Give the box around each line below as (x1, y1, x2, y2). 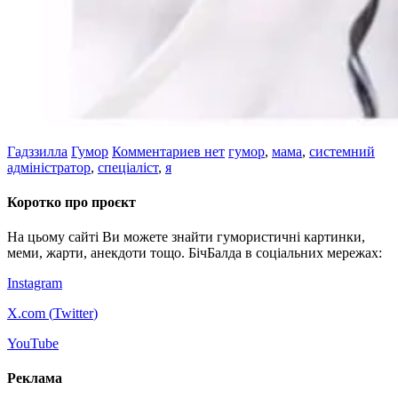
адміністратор (7, 159, 91, 175)
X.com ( (7, 306, 53, 322)
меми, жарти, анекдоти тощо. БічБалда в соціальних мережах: (7, 245, 382, 261)
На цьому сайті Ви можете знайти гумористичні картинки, (7, 229, 365, 245)
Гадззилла (7, 143, 68, 159)
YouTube (7, 336, 59, 352)
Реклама (7, 370, 62, 386)
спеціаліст (98, 159, 158, 175)
